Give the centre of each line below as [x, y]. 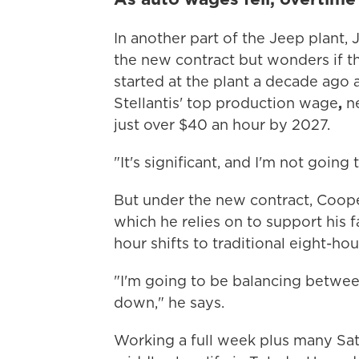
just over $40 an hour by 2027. [222, 125]
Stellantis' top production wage [226, 103]
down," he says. [169, 303]
